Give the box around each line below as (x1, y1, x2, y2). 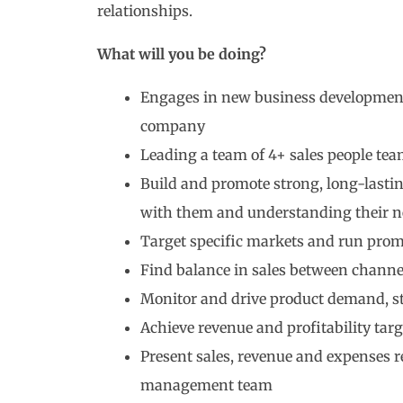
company (140, 117, 205, 135)
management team (140, 376, 273, 394)
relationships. (97, 2, 193, 20)
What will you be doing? (97, 45, 266, 63)
